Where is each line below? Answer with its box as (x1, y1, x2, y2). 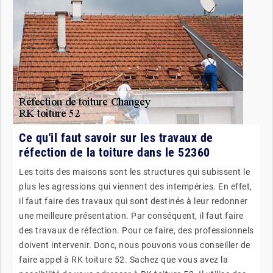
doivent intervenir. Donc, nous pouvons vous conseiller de (19, 239, 250, 250)
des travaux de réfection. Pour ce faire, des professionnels (19, 225, 254, 235)
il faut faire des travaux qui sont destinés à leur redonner (19, 196, 248, 206)
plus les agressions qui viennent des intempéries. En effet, (19, 181, 252, 191)
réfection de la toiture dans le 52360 (19, 144, 210, 160)
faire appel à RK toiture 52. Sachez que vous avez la (19, 254, 228, 264)
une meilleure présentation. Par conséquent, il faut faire (19, 210, 244, 221)
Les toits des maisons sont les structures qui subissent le (19, 166, 250, 177)
